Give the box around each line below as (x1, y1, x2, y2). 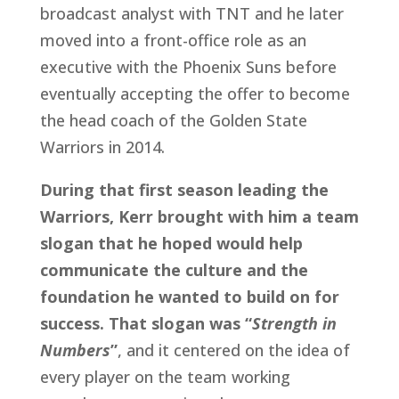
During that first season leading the (39, 179, 329, 200)
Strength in (251, 313, 337, 334)
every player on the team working (39, 366, 290, 387)
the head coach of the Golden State (39, 110, 307, 131)
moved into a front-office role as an (39, 29, 306, 51)
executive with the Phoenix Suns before (39, 56, 337, 77)
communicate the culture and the (39, 259, 308, 281)
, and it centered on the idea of (117, 339, 350, 361)
